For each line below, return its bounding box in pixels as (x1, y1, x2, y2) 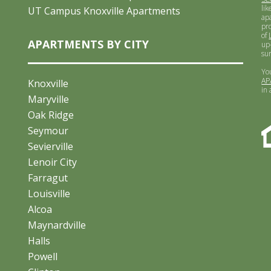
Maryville (27, 93, 69, 106)
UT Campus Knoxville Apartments (27, 4, 180, 18)
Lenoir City (27, 155, 77, 169)
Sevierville (27, 140, 73, 153)
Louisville (27, 187, 70, 200)
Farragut (27, 171, 68, 184)
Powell (27, 250, 57, 263)
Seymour (27, 124, 68, 137)
